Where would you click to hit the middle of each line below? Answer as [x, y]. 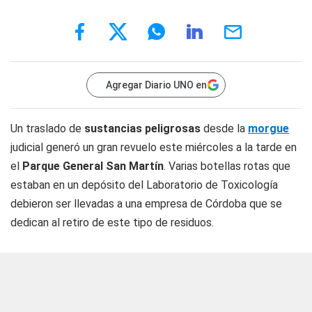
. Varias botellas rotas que [227, 166]
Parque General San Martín [93, 166]
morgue [268, 128]
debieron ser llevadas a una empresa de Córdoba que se [146, 204]
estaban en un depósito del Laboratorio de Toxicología [144, 185]
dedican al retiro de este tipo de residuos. [112, 223]
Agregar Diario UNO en [156, 85]
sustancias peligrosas [141, 128]
